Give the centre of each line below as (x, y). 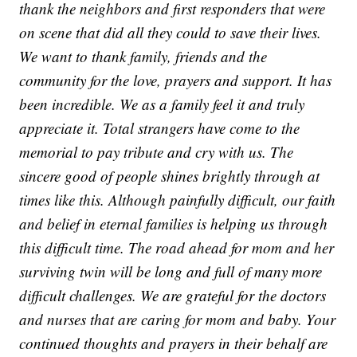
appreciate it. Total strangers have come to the (160, 127)
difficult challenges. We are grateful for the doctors (173, 295)
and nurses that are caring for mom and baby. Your (178, 319)
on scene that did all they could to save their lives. (171, 32)
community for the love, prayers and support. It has (176, 80)
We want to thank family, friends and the (143, 56)
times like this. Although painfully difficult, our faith (178, 199)
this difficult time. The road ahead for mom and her (177, 247)
